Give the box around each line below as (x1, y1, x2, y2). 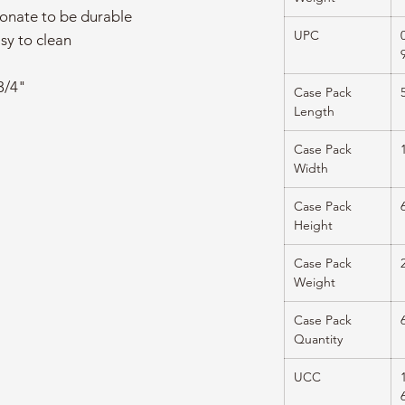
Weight (294, 274, 335, 291)
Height (294, 217, 333, 234)
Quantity (294, 331, 343, 348)
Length (294, 103, 334, 120)
